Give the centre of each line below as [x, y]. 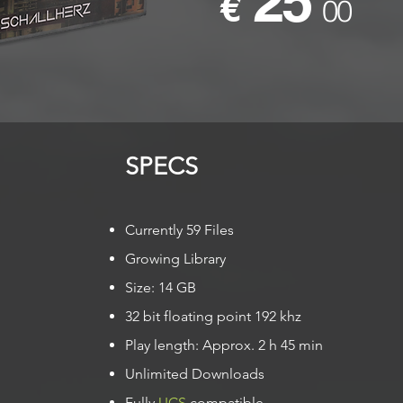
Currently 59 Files [181, 230]
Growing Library [175, 259]
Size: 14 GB [161, 287]
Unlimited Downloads [195, 374]
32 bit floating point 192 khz [213, 316]
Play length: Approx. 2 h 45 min [224, 345]
